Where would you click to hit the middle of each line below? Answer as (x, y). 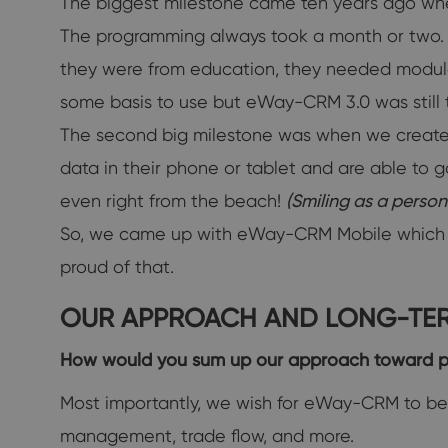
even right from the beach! (173, 200)
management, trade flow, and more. (207, 435)
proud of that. (117, 266)
